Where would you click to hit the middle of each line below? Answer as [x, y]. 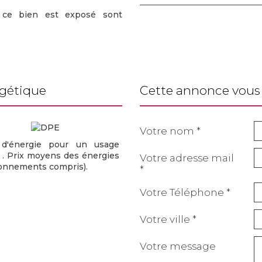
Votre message [178, 246]
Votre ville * [168, 219]
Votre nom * [170, 131]
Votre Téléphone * [185, 192]
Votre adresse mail [187, 158]
